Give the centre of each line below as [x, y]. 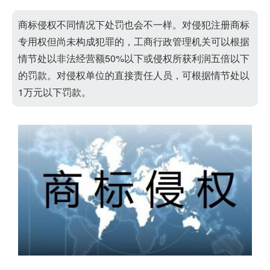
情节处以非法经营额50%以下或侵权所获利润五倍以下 [134, 58]
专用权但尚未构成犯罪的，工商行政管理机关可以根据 [134, 41]
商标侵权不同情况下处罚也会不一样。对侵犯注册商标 [134, 24]
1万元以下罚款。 [55, 92]
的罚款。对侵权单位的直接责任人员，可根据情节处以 [134, 75]
